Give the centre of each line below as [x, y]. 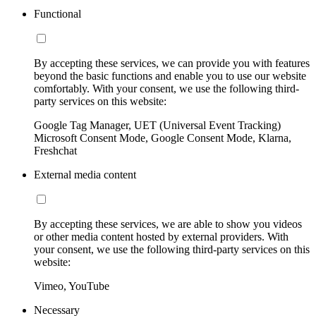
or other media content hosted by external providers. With [161, 236]
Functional [57, 13]
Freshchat [55, 150]
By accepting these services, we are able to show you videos [168, 224]
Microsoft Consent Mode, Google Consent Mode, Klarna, [163, 138]
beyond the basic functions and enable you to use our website [170, 75]
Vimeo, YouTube [72, 286]
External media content [85, 174]
